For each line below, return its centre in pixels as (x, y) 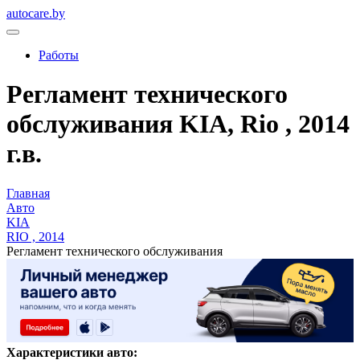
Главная (28, 193)
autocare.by (36, 13)
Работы (59, 55)
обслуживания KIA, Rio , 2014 (178, 124)
